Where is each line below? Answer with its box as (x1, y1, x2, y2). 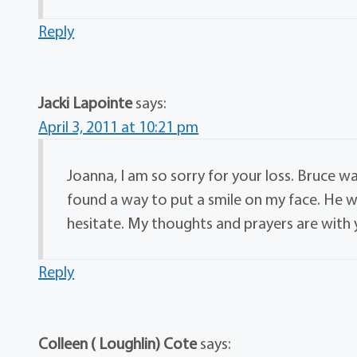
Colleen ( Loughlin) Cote (38, 333, 198, 354)
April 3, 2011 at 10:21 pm (38, 116, 199, 137)
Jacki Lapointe (38, 92, 133, 113)
